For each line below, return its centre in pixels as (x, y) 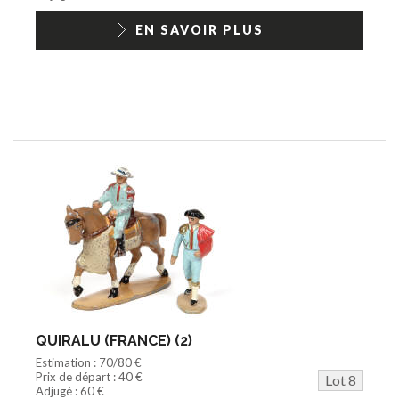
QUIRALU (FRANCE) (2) (114, 340)
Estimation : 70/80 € (89, 362)
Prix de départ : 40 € (89, 376)
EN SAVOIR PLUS (199, 29)
